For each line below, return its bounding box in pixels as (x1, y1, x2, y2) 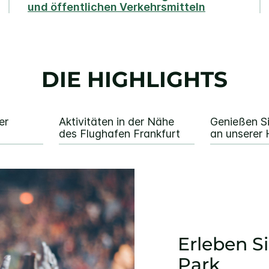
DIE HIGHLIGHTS (41, 66, 228, 93)
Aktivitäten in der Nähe (59, 115, 174, 128)
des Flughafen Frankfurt (59, 127, 180, 141)
